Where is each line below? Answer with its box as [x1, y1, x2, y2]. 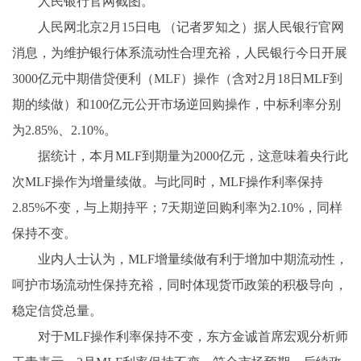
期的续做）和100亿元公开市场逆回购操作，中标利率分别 [12, 97, 341, 111]
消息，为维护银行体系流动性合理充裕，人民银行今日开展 [12, 45, 347, 60]
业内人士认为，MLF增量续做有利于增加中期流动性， [38, 251, 348, 266]
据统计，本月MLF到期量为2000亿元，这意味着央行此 [38, 148, 348, 163]
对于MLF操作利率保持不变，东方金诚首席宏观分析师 [38, 329, 348, 343]
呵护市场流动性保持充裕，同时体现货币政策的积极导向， [12, 277, 347, 292]
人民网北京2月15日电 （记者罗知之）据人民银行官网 [38, 19, 344, 34]
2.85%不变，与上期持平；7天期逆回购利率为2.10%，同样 [12, 200, 342, 214]
